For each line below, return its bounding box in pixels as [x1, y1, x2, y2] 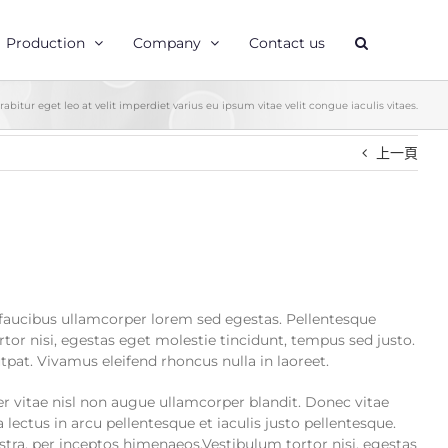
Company [133, 33, 201, 52]
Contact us [249, 33, 325, 52]
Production [6, 33, 85, 52]
